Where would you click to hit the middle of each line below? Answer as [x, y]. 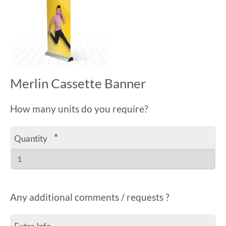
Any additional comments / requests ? [90, 197]
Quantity [31, 138]
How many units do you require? [79, 109]
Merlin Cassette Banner [78, 83]
